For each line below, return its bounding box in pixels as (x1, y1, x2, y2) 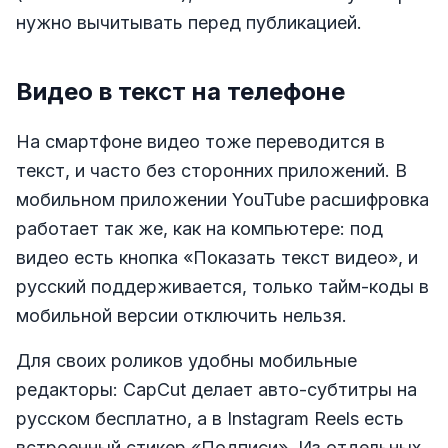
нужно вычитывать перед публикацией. (16, 12, 362, 34)
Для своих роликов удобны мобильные (16, 350, 357, 372)
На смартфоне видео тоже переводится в (16, 131, 385, 153)
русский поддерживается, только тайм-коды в (16, 276, 429, 298)
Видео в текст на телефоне (16, 77, 345, 107)
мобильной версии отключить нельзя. (16, 305, 347, 327)
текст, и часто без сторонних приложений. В (16, 160, 407, 182)
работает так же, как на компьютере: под (16, 218, 383, 240)
